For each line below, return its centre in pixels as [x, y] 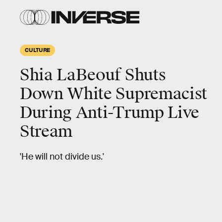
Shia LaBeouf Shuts [93, 75]
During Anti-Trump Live [110, 113]
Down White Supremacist [113, 94]
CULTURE [38, 50]
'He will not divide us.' [62, 157]
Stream [46, 132]
